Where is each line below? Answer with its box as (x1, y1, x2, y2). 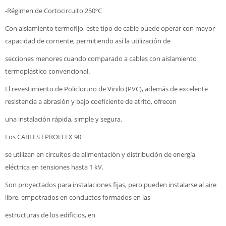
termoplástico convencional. (5, 67, 90, 76)
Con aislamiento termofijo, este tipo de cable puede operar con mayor (5, 24, 215, 33)
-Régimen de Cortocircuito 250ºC (5, 6, 102, 15)
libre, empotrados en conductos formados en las (5, 193, 152, 202)
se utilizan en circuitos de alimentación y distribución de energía (5, 150, 195, 159)
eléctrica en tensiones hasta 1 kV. (5, 162, 105, 172)
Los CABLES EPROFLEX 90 (5, 132, 81, 141)
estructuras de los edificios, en (5, 210, 97, 219)
